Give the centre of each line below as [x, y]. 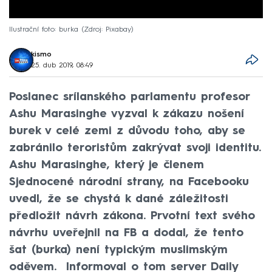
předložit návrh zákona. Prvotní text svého [132, 216]
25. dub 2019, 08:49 [62, 65]
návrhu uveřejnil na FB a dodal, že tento [126, 233]
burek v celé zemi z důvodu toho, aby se [127, 131]
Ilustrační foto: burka [44, 29]
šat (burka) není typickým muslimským [118, 250]
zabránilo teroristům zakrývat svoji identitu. [135, 148]
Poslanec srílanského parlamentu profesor [129, 97]
